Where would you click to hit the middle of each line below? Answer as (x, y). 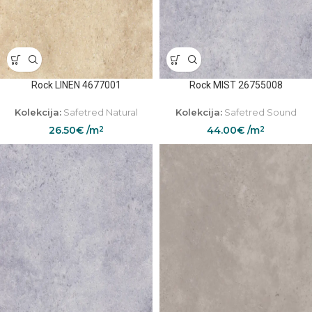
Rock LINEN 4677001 (76, 85)
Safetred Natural (100, 112)
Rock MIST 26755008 (236, 85)
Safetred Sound (259, 112)
